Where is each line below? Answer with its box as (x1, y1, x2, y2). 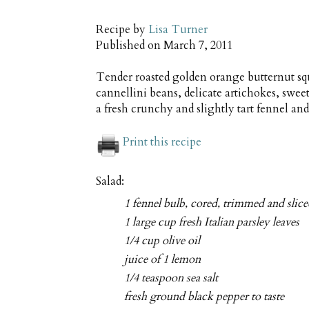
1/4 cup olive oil (124, 232, 201, 248)
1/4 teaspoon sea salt (124, 270, 219, 286)
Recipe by (96, 22, 148, 38)
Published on (96, 38, 163, 54)
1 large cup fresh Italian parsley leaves (124, 214, 300, 230)
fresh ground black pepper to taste (124, 289, 285, 305)
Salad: (96, 174, 124, 190)
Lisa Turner (148, 22, 208, 38)
